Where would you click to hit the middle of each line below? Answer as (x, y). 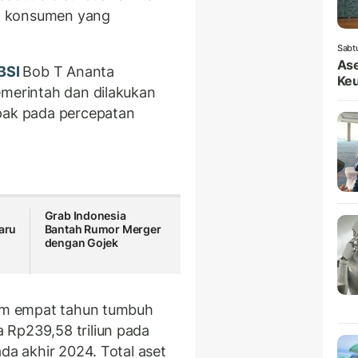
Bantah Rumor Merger (103, 229)
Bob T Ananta (68, 71)
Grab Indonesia (85, 216)
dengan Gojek (82, 243)
